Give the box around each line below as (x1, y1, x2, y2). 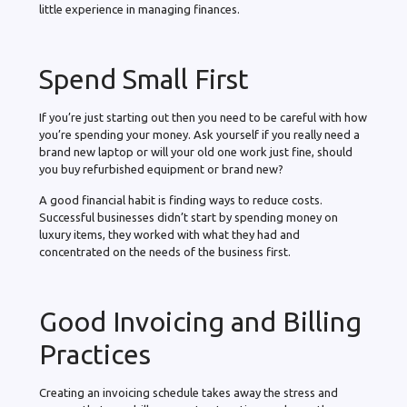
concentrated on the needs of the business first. (39, 245, 293, 259)
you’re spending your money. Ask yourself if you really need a (39, 128, 360, 142)
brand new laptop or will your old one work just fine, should (39, 145, 352, 159)
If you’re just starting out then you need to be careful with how (39, 111, 367, 124)
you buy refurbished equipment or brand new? (39, 163, 286, 176)
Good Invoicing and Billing (39, 306, 362, 338)
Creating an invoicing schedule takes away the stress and (39, 386, 338, 400)
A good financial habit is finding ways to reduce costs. (39, 194, 323, 207)
